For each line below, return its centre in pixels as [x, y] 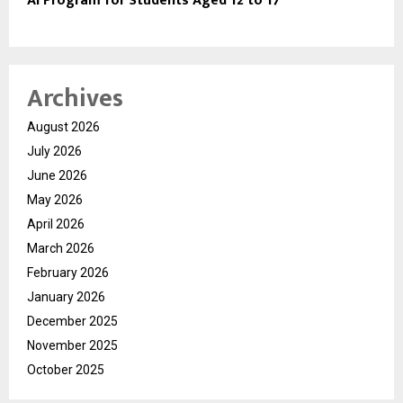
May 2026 [55, 199]
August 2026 [63, 126]
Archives [75, 98]
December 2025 [72, 321]
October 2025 [66, 369]
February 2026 [68, 272]
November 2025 [72, 345]
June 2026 [57, 175]
